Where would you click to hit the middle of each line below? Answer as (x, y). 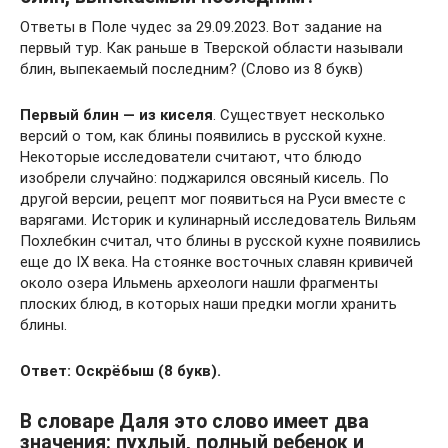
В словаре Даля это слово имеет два (194, 422)
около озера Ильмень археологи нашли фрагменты (199, 283)
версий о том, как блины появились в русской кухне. (203, 136)
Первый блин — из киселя (116, 115)
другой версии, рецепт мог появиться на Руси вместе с (213, 199)
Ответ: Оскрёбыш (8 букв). (120, 371)
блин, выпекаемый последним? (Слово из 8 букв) (191, 69)
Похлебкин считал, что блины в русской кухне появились (220, 241)
